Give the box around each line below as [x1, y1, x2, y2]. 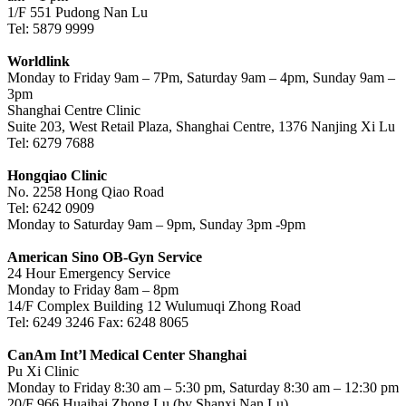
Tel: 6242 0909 [7, 199, 94, 216]
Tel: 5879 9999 [7, 20, 94, 36]
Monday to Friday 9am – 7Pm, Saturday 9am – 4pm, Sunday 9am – [7, 69, 395, 85]
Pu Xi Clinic [7, 362, 79, 379]
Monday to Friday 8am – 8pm [7, 281, 179, 297]
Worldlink [7, 53, 70, 69]
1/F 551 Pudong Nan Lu [7, 4, 148, 20]
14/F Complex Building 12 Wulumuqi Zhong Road [7, 297, 301, 314]
